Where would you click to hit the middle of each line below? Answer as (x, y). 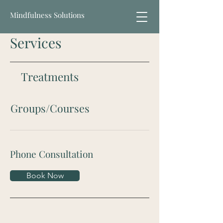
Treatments (50, 77)
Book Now (45, 175)
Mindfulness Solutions (47, 15)
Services (36, 43)
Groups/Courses (50, 108)
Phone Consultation (52, 154)
